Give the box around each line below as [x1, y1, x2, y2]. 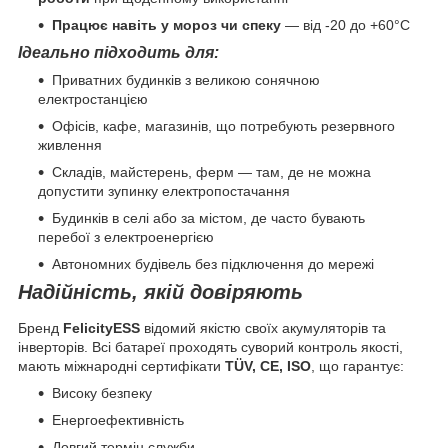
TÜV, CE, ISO [225, 357, 311, 374]
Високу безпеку [52, 384, 152, 401]
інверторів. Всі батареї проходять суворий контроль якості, [18, 338, 403, 355]
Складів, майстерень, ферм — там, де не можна [52, 164, 371, 181]
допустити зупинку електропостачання [38, 183, 290, 200]
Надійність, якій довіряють [18, 281, 303, 304]
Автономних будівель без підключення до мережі [52, 256, 374, 273]
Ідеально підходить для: [18, 44, 219, 62]
